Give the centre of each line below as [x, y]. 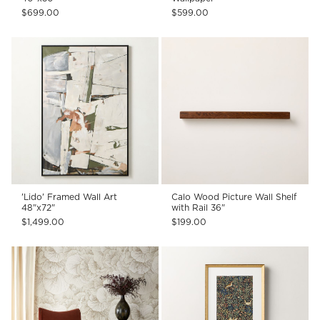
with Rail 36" [198, 208]
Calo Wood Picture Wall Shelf [234, 197]
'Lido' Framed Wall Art [70, 197]
